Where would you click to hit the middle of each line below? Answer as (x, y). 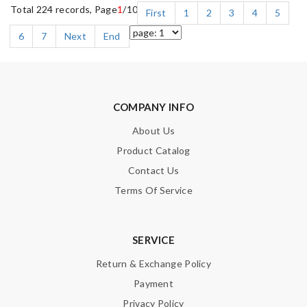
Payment (153, 284)
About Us (153, 131)
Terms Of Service (153, 191)
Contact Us (153, 171)
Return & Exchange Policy (153, 264)
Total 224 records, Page (64, 10)
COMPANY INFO (153, 107)
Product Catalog (153, 151)
